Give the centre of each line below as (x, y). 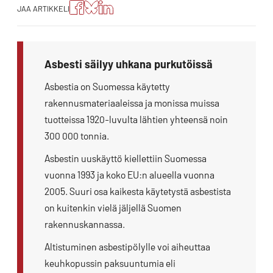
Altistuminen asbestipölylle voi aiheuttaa (127, 247)
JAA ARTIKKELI (43, 8)
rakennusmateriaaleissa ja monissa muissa (132, 103)
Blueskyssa (121, 29)
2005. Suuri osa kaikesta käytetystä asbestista (138, 191)
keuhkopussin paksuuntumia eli (110, 263)
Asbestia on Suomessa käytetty (107, 87)
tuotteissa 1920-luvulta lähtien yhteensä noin (136, 119)
